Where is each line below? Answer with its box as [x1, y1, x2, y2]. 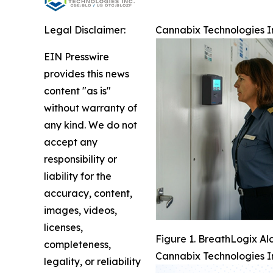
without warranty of [44, 102, 137, 115]
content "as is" [44, 85, 111, 97]
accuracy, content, [44, 187, 132, 200]
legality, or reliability [44, 255, 141, 268]
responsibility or [44, 153, 117, 166]
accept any [44, 136, 97, 149]
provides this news [44, 68, 129, 80]
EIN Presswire [44, 51, 109, 63]
